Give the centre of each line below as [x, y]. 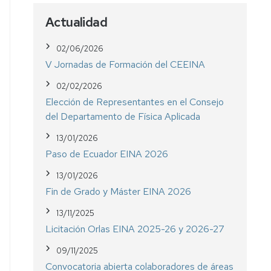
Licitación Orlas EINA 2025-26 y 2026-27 [135, 229]
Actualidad [77, 22]
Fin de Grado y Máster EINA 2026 [119, 191]
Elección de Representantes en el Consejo [135, 102]
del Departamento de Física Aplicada [123, 116]
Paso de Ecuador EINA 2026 [107, 154]
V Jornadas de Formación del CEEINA [126, 64]
